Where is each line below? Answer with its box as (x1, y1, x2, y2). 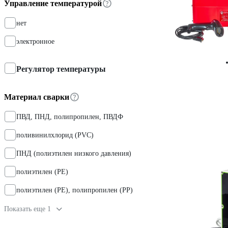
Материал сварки (4, 92, 69, 101)
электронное (16, 37, 54, 45)
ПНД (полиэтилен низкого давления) (16, 149, 131, 157)
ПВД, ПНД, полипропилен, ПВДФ (16, 112, 123, 121)
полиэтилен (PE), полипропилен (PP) (16, 186, 133, 194)
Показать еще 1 (4, 205, 51, 213)
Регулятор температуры (16, 64, 106, 73)
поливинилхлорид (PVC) (16, 131, 94, 139)
